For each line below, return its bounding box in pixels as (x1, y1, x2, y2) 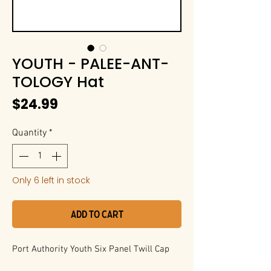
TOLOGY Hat (12, 71, 104, 93)
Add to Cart (70, 208, 123, 220)
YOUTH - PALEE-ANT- (12, 53, 169, 74)
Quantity (12, 127, 47, 139)
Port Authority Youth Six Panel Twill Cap (12, 244, 169, 255)
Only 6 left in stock (12, 174, 90, 186)
